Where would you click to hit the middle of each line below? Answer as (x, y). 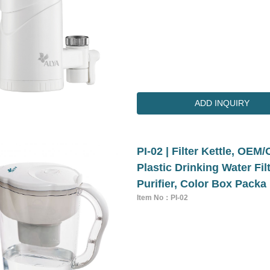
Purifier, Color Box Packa (202, 184)
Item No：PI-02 (163, 197)
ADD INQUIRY (222, 103)
